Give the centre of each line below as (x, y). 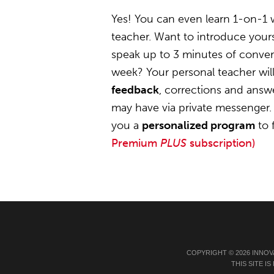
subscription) (221, 143)
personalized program (198, 125)
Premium (136, 143)
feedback (135, 90)
